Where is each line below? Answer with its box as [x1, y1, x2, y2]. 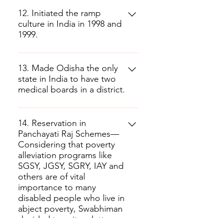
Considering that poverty [18, 139, 115, 150]
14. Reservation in [18, 118, 86, 128]
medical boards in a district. [18, 84, 125, 95]
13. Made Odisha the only [18, 63, 118, 73]
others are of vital [18, 171, 85, 182]
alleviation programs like [18, 150, 112, 161]
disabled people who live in [18, 193, 125, 203]
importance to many [18, 182, 96, 193]
